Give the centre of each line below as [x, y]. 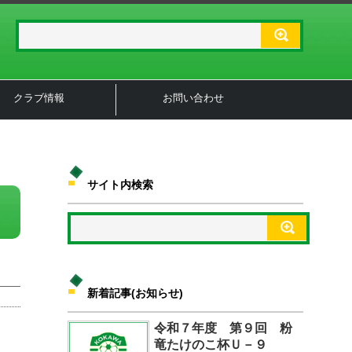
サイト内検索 [120, 184]
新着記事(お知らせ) [135, 293]
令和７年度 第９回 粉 [223, 328]
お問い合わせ [193, 97]
